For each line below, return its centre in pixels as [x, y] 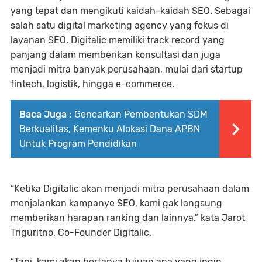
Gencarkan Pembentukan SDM [141, 114]
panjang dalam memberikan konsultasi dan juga [116, 55]
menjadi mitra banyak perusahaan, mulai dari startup [127, 69]
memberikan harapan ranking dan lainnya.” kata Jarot [128, 218]
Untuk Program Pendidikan [78, 144]
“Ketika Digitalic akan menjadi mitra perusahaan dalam [130, 189]
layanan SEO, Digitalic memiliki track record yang [118, 40]
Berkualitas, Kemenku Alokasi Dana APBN [110, 129]
